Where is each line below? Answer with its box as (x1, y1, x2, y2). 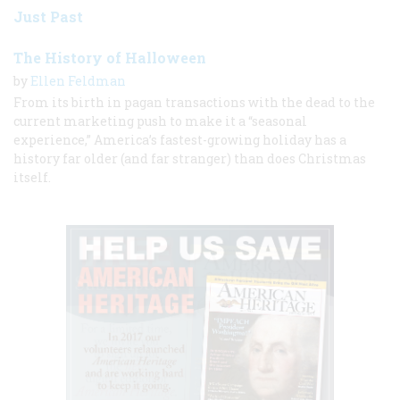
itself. (13, 168, 51, 186)
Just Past (13, 6, 83, 26)
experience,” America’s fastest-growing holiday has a (13, 130, 346, 148)
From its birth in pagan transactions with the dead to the (13, 93, 375, 111)
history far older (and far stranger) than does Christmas (13, 149, 366, 167)
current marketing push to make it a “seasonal (13, 112, 307, 129)
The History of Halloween (13, 47, 206, 67)
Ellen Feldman (30, 71, 126, 89)
